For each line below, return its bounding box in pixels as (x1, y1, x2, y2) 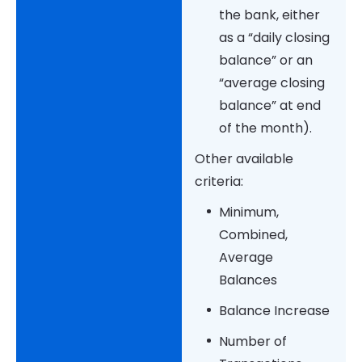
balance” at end (218, 96, 321, 116)
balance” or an (218, 51, 313, 70)
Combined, (218, 225, 288, 245)
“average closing (218, 74, 325, 93)
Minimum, (218, 203, 279, 222)
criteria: (194, 172, 246, 192)
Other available (194, 149, 293, 169)
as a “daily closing (218, 28, 330, 48)
